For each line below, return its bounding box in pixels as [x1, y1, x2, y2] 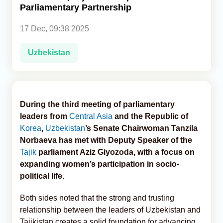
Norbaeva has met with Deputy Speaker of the [20, 135, 192, 144]
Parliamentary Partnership [20, 2, 131, 12]
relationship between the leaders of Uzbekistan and [20, 205, 201, 214]
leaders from [20, 111, 69, 120]
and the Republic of [112, 111, 188, 120]
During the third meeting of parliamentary [20, 100, 175, 109]
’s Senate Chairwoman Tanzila [85, 123, 198, 132]
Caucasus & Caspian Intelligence [12, 39, 124, 47]
